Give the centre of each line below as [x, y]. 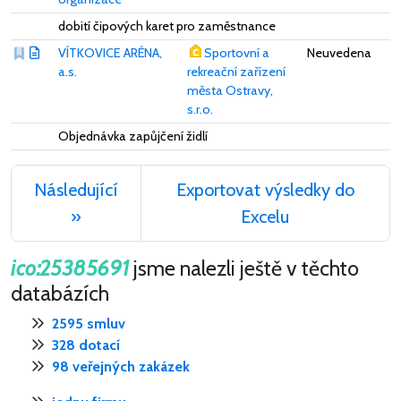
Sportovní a [236, 52]
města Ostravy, [230, 90]
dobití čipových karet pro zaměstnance [167, 26]
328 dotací [86, 345]
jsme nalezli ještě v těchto [244, 268]
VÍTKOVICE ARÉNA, [110, 52]
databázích [60, 293]
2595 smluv [89, 323]
